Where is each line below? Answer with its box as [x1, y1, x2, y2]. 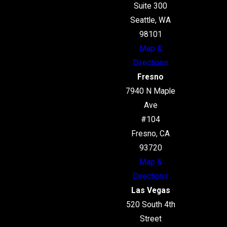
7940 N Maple [126, 87, 176, 96]
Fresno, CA [131, 129, 170, 139]
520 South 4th [126, 200, 175, 210]
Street [139, 214, 162, 224]
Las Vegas [131, 186, 170, 196]
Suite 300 [134, 2, 168, 11]
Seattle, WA [130, 16, 171, 25]
